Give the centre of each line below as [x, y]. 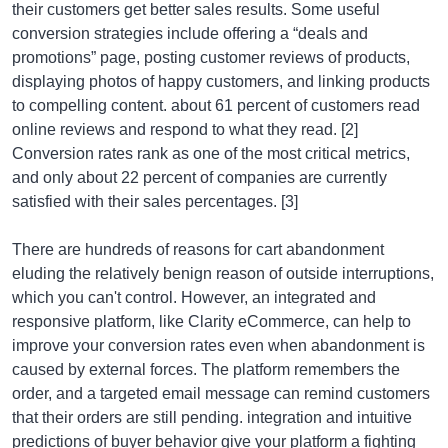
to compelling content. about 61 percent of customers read [216, 105]
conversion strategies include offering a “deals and [190, 33]
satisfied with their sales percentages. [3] [155, 201]
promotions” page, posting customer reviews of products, [211, 57]
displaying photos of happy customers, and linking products [221, 81]
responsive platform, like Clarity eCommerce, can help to [211, 321]
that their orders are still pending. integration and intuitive [212, 417]
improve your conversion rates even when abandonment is [218, 345]
